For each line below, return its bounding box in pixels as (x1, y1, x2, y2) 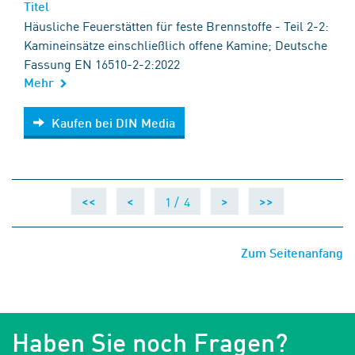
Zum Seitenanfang (241, 245, 343, 261)
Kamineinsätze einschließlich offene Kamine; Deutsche (24, 36, 327, 54)
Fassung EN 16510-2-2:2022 (24, 55, 180, 73)
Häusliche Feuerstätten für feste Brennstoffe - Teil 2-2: (24, 17, 329, 35)
